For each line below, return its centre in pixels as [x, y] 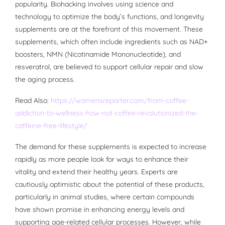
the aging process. [45, 80]
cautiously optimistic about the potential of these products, [110, 185]
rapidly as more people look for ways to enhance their [102, 159]
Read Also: [33, 101]
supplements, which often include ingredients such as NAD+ [111, 42]
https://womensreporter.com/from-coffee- [120, 101]
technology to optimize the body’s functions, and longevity [109, 17]
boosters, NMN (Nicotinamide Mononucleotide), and [98, 54]
